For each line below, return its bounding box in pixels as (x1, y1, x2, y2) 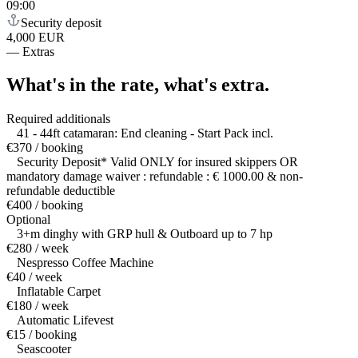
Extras (22, 44, 54, 58)
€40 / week (6, 270, 62, 284)
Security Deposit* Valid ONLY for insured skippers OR (17, 155, 298, 169)
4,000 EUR (6, 30, 65, 44)
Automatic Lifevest (17, 313, 113, 328)
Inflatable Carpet (17, 284, 101, 299)
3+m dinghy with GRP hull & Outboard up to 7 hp (17, 227, 272, 241)
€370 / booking (6, 141, 83, 155)
